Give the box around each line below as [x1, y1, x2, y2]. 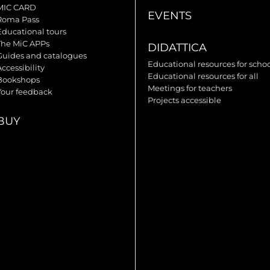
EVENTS [148, 9, 192, 23]
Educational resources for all [148, 71, 259, 81]
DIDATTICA [148, 41, 207, 55]
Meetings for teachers [148, 83, 233, 93]
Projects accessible [148, 95, 222, 105]
